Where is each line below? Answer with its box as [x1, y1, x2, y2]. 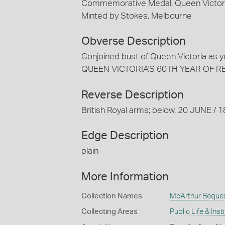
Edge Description [81, 130, 169, 142]
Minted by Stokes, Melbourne [81, 11, 192, 20]
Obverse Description [81, 36, 186, 47]
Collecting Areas [81, 207, 138, 215]
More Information [81, 171, 169, 182]
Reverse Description [81, 89, 184, 100]
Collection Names [81, 192, 142, 200]
